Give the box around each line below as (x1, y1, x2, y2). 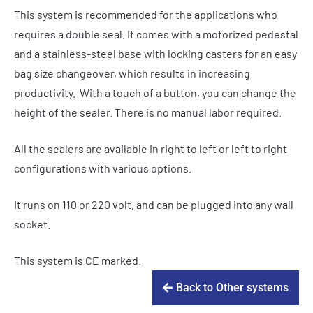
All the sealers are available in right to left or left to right (14, 141, 287, 155)
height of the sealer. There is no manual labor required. (14, 105, 282, 119)
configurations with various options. (14, 161, 191, 175)
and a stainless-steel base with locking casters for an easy (14, 46, 297, 60)
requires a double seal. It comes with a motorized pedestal (14, 27, 298, 41)
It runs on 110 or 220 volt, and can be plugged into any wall (14, 197, 293, 211)
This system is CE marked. (14, 253, 141, 267)
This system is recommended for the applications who (14, 7, 277, 21)
